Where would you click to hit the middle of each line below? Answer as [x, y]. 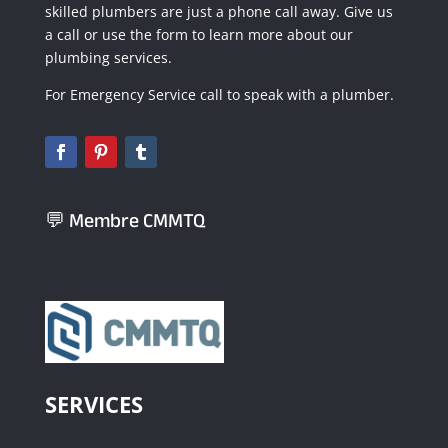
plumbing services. [110, 58]
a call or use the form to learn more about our [198, 35]
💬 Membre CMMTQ [124, 221]
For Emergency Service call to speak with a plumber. [221, 95]
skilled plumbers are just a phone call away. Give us [218, 12]
